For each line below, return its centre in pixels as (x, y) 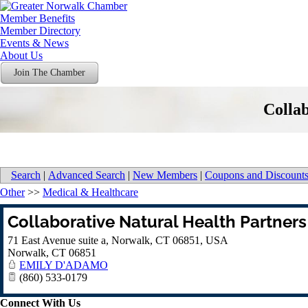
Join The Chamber (49, 73)
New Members (165, 175)
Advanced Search (87, 175)
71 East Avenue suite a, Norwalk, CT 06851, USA (118, 240)
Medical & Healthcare (90, 192)
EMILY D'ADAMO (64, 265)
